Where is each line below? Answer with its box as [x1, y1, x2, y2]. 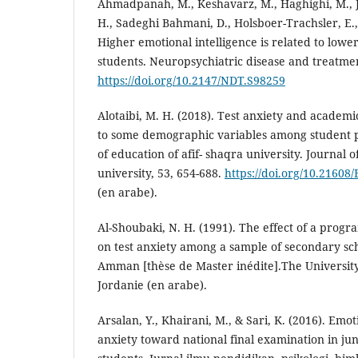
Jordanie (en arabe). [97, 277, 207, 293]
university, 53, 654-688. [97, 165, 225, 181]
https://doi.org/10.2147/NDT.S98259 [97, 73, 285, 89]
